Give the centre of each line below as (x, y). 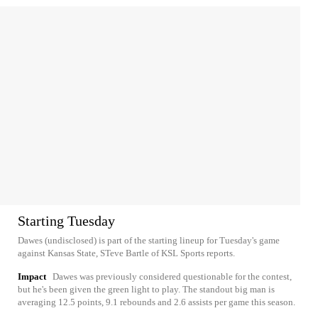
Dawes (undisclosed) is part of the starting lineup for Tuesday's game (149, 241)
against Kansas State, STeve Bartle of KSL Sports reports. (126, 253)
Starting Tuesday (66, 221)
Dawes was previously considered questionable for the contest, (172, 277)
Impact (32, 277)
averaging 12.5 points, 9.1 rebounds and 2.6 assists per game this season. (157, 302)
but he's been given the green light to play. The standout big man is (146, 290)
